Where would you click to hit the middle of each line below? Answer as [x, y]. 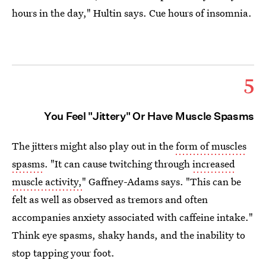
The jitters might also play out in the [94, 146]
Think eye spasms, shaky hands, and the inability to [129, 235]
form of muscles [211, 146]
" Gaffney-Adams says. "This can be [161, 181]
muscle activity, [47, 181]
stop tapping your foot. [63, 253]
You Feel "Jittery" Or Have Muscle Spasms [149, 116]
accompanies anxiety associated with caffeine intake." [132, 217]
